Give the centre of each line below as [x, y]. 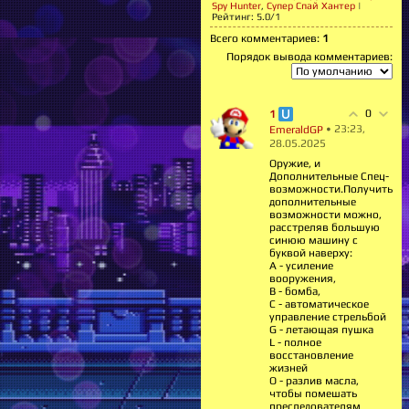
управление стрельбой [328, 317]
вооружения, [303, 279]
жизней [288, 368]
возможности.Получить [331, 189]
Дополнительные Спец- [329, 177]
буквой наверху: [311, 253]
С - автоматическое [319, 304]
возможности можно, [325, 215]
